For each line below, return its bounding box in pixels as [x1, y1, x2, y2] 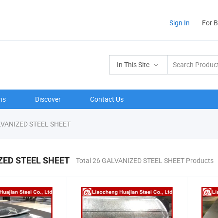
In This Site [117, 60, 149, 69]
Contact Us [90, 94, 124, 104]
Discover [35, 94, 61, 104]
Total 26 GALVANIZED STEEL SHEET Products [76, 156, 214, 165]
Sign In [169, 18, 190, 27]
